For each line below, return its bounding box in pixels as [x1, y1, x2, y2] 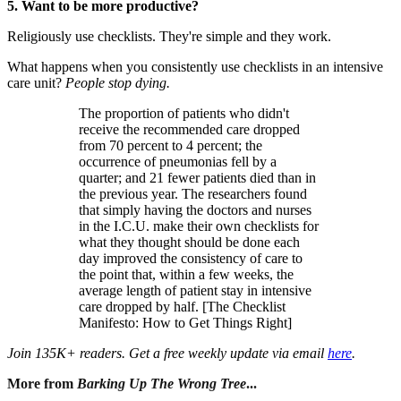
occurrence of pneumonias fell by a [79, 153, 277, 169]
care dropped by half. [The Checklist [79, 298, 286, 314]
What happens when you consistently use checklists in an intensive [7, 58, 383, 74]
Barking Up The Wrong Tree [77, 375, 246, 391]
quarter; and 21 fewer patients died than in [79, 169, 316, 185]
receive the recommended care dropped [79, 121, 300, 137]
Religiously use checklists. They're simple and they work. [7, 28, 331, 44]
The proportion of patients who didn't [79, 105, 289, 121]
